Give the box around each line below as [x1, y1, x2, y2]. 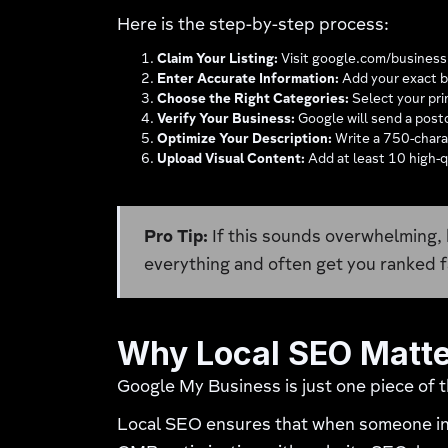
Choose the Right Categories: [157, 93, 350, 107]
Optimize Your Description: [157, 133, 333, 147]
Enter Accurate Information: [157, 73, 340, 87]
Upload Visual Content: [157, 153, 306, 167]
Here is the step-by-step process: [117, 17, 390, 35]
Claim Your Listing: [157, 53, 279, 67]
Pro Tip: [144, 229, 209, 247]
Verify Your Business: [157, 113, 296, 127]
